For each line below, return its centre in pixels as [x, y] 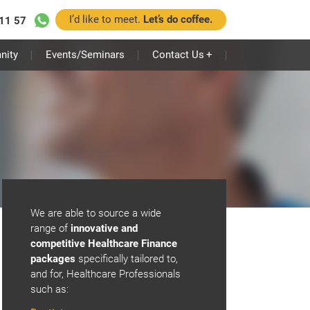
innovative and [104, 228]
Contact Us [178, 55]
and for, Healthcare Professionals [105, 274]
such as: [49, 289]
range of [50, 228]
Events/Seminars [85, 55]
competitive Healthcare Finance [103, 244]
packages [53, 259]
